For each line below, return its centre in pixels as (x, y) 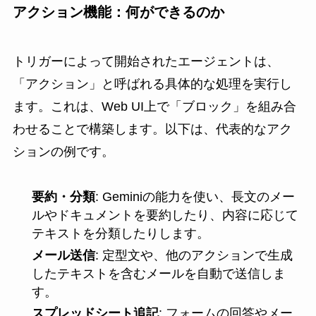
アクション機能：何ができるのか (118, 12)
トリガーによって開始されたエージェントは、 (146, 61)
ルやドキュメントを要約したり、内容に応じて (165, 215)
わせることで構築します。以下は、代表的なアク (152, 129)
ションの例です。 (63, 151)
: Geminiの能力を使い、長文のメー (195, 197)
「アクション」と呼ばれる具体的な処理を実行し (152, 84)
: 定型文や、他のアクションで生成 (194, 255)
